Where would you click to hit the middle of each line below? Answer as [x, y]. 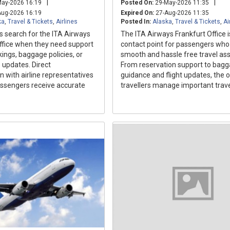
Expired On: [137, 13]
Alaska [162, 21]
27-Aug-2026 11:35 [181, 13]
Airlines [67, 21]
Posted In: [136, 21]
